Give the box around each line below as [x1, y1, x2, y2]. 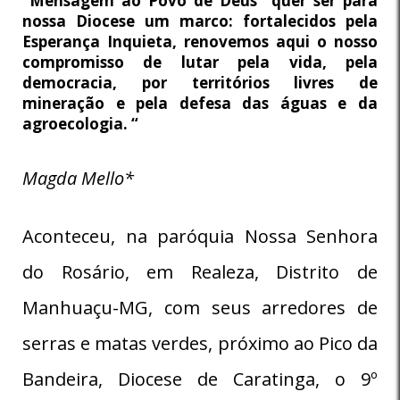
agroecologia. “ [22, 112, 138, 134]
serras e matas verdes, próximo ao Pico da [22, 330, 378, 355]
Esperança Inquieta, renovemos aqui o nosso [22, 30, 378, 52]
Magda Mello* [22, 165, 134, 190]
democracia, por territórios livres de [22, 71, 378, 93]
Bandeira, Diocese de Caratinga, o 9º [22, 366, 378, 391]
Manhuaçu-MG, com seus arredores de [22, 295, 378, 320]
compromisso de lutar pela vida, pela [22, 51, 378, 72]
